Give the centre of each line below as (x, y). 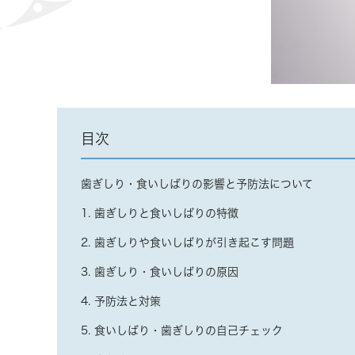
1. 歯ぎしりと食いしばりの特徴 (160, 213)
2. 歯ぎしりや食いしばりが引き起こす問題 (187, 242)
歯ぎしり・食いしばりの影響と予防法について (197, 184)
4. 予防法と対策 (121, 301)
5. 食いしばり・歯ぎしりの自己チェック (182, 330)
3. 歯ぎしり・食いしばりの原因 (160, 272)
